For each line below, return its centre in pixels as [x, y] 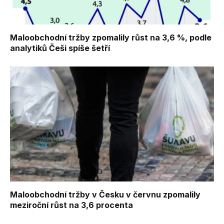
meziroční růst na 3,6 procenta [71, 205]
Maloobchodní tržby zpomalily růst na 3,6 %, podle [111, 38]
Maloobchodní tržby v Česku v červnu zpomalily [105, 194]
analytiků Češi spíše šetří [60, 48]
